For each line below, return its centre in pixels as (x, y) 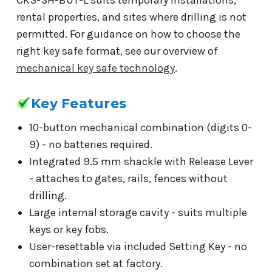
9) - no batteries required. (90, 144)
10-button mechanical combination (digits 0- (140, 127)
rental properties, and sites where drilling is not (131, 17)
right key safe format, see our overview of (117, 51)
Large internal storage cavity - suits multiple (138, 212)
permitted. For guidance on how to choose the (128, 34)
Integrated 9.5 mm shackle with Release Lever (141, 161)
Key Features (79, 103)
